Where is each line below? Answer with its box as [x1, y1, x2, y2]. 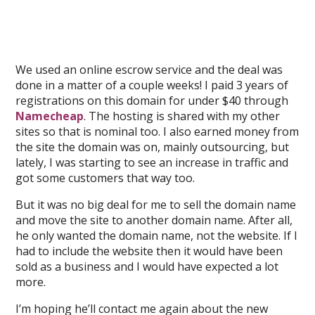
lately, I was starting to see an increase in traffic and [15, 155, 289, 170]
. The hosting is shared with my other [84, 108, 281, 124]
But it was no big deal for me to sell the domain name [15, 197, 297, 212]
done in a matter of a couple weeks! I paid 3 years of [15, 77, 289, 93]
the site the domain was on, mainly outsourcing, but [15, 139, 290, 155]
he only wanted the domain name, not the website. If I [15, 228, 298, 243]
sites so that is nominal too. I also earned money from [15, 124, 300, 139]
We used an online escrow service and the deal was [15, 62, 283, 77]
